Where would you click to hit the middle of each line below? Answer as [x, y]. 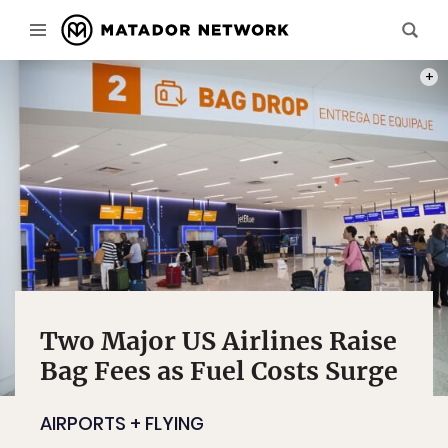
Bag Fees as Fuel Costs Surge [219, 371]
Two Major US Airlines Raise [218, 341]
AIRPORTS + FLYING [122, 423]
